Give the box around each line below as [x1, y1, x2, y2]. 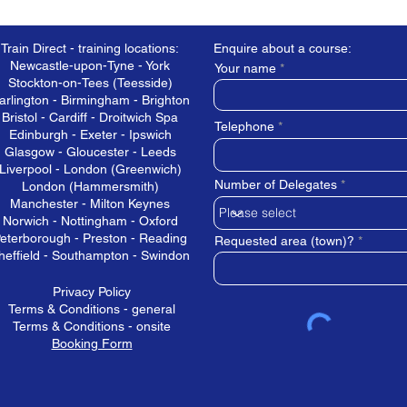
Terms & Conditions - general [8, 302, 175, 317]
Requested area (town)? [214, 233, 354, 249]
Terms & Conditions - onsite [13, 319, 171, 334]
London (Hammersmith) [21, 179, 159, 194]
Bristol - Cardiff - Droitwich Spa [2, 110, 178, 125]
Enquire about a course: [213, 41, 352, 56]
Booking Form [51, 336, 133, 352]
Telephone [214, 119, 274, 134]
